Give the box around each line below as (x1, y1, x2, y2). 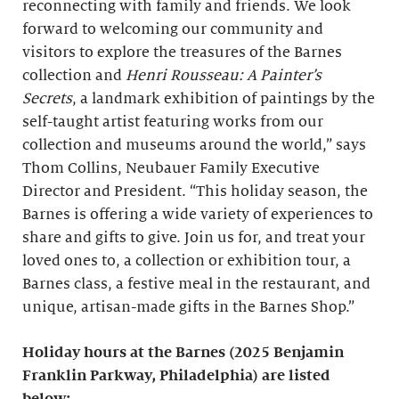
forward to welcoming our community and (22, 21, 323, 37)
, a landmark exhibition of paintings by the (72, 91, 375, 107)
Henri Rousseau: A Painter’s (126, 68, 322, 84)
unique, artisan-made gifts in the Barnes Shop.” (22, 299, 354, 315)
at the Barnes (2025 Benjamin (130, 345, 344, 361)
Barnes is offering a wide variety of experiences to (22, 207, 373, 223)
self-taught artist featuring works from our (22, 114, 323, 130)
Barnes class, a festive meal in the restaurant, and (22, 276, 370, 292)
